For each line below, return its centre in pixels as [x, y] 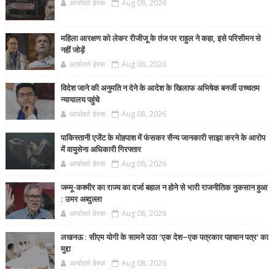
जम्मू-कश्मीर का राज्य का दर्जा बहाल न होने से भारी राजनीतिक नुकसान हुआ [164, 188]
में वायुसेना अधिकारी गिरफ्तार [101, 150]
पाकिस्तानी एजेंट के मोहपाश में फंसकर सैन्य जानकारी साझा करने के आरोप [163, 138]
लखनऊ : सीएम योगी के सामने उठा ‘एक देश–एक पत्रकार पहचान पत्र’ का [164, 238]
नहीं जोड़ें [72, 50]
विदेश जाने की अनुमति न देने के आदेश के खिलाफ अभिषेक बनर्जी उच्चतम [160, 88]
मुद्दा [65, 249]
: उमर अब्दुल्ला [81, 199]
